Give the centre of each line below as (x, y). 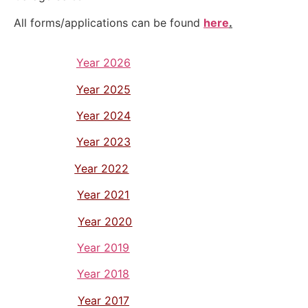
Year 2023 (103, 142)
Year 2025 (103, 89)
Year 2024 (103, 115)
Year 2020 (105, 221)
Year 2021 (103, 195)
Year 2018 (103, 274)
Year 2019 (103, 247)
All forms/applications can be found (109, 22)
